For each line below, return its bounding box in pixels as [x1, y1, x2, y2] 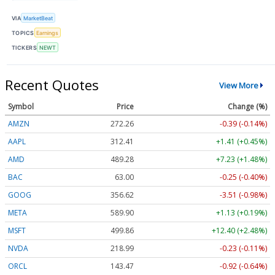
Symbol [8, 101, 34, 112]
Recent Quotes [5, 76, 99, 95]
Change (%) [228, 101, 267, 112]
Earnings [36, 29, 59, 36]
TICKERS [12, 44, 37, 51]
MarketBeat [23, 14, 53, 21]
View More [219, 79, 258, 91]
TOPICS [12, 29, 34, 36]
